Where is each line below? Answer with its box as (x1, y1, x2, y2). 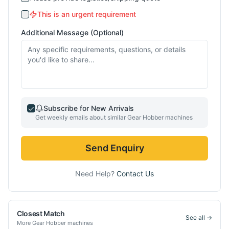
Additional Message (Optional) (21, 28, 124, 37)
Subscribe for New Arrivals (43, 103, 134, 112)
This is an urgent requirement (37, 9, 136, 18)
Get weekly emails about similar (35, 113, 127, 121)
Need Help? (75, 169, 117, 178)
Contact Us (117, 169, 154, 178)
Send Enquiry (85, 142, 144, 153)
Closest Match (17, 209, 65, 218)
